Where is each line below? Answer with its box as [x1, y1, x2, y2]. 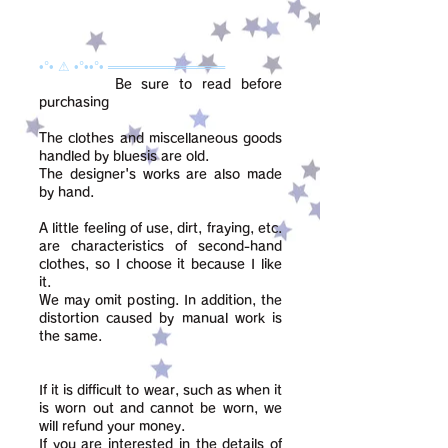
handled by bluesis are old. [39, 150, 209, 163]
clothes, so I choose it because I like [39, 258, 282, 271]
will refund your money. [39, 420, 185, 433]
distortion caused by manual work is [39, 312, 282, 325]
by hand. [39, 186, 94, 199]
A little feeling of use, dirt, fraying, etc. [39, 222, 282, 235]
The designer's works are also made [39, 168, 282, 181]
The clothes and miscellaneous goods [39, 132, 282, 145]
